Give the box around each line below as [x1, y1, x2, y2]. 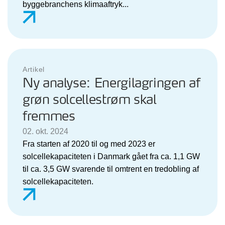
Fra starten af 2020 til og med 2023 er [23, 139, 155, 148]
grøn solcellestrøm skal [23, 90, 157, 109]
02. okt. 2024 [23, 127, 68, 136]
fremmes [23, 107, 75, 126]
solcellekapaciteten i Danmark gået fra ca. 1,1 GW [23, 152, 200, 161]
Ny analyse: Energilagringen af [23, 74, 200, 93]
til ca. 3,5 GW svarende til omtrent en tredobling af [23, 164, 199, 173]
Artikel [23, 65, 45, 73]
